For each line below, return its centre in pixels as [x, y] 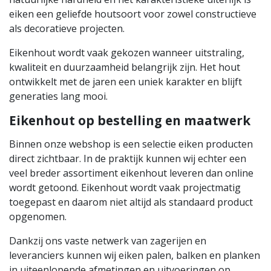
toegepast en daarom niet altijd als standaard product [131, 202]
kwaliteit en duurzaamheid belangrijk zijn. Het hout [125, 67]
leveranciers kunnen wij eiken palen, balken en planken [135, 256]
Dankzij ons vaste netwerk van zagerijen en [108, 241]
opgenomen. [38, 217]
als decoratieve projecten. [67, 28]
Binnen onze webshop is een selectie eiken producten [131, 144]
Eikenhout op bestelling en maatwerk [130, 120]
